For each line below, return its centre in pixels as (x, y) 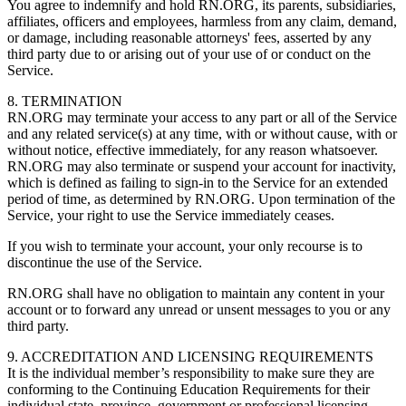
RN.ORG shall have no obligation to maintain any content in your (196, 293)
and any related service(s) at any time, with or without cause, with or (202, 133)
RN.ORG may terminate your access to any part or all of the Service (202, 117)
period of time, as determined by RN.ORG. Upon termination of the (201, 198)
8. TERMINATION (67, 101)
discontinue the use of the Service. (106, 262)
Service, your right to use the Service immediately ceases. (173, 215)
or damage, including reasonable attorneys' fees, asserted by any (189, 37)
